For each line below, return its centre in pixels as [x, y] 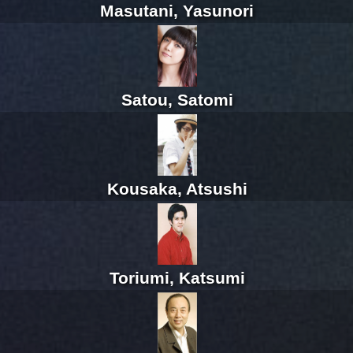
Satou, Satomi [177, 100]
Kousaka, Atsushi [177, 189]
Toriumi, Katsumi [177, 278]
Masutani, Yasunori [177, 11]
